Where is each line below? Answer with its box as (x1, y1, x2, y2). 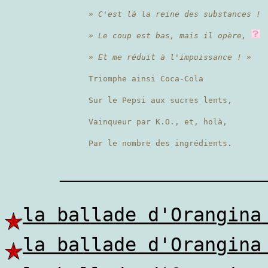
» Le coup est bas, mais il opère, (89, 31, 246, 40)
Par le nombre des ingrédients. (89, 139, 232, 148)
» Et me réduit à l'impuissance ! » (89, 53, 251, 62)
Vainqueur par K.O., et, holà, (89, 117, 227, 126)
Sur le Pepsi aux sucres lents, (89, 96, 232, 105)
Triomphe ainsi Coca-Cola (89, 74, 203, 83)
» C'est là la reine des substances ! (89, 10, 261, 19)
